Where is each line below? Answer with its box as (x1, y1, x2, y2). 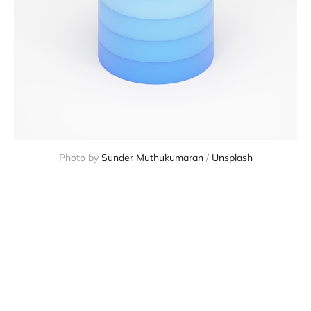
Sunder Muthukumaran (101, 151, 203, 164)
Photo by (58, 151, 101, 164)
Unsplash (211, 151, 253, 164)
